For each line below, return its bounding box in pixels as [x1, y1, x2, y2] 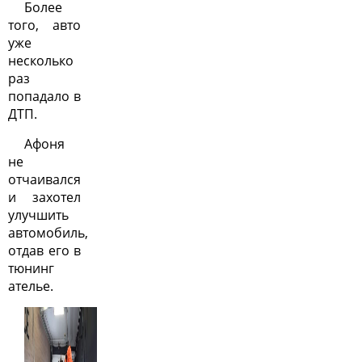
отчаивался [8, 170, 81, 188]
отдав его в [8, 242, 81, 259]
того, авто [8, 16, 81, 34]
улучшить [8, 206, 69, 224]
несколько [8, 52, 74, 69]
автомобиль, [8, 224, 88, 242]
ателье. [8, 277, 53, 295]
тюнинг [8, 259, 54, 277]
